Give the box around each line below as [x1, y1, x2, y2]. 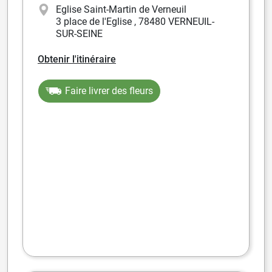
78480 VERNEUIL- [138, 16, 214, 28]
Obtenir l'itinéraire [38, 53, 116, 66]
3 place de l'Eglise [56, 16, 134, 28]
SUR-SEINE [56, 28, 103, 40]
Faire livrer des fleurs [65, 85, 153, 97]
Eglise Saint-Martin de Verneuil [56, 4, 186, 16]
